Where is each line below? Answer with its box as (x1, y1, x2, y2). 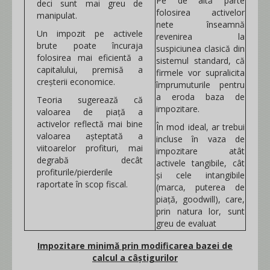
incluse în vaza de (156, 133, 245, 145)
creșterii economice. (37, 76, 115, 87)
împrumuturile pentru (156, 79, 245, 90)
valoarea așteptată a (37, 130, 143, 142)
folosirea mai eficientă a (37, 52, 143, 63)
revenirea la (156, 31, 245, 42)
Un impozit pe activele (37, 28, 143, 39)
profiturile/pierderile (37, 166, 113, 178)
